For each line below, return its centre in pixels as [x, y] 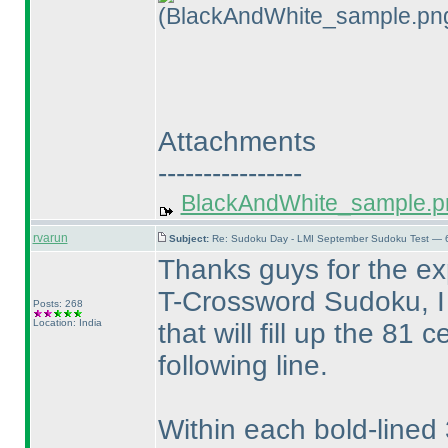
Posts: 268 [57, 303]
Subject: [190, 238]
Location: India [67, 322]
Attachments [236, 141]
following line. [242, 365]
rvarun [50, 238]
